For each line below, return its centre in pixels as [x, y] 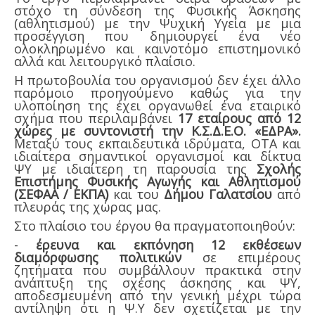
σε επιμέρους [252, 258]
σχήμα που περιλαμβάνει [96, 118]
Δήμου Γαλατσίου [218, 194]
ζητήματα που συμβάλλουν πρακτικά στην [157, 270]
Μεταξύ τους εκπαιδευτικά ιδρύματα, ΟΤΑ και [157, 144]
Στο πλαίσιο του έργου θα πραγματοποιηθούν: [155, 226]
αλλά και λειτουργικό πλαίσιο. [105, 62]
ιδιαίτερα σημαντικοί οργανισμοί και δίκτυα [157, 156]
